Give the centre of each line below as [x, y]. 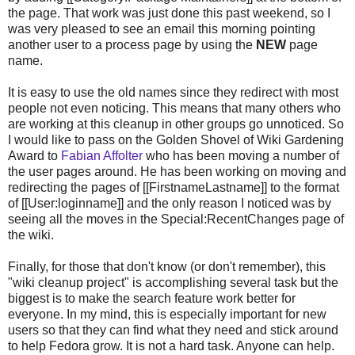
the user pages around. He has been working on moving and [177, 171]
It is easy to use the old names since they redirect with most [173, 92]
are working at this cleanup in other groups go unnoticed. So [176, 124]
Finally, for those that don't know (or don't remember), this [167, 266]
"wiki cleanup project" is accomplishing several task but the [173, 282]
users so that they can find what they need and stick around [173, 330]
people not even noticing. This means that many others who [174, 108]
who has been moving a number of [241, 155]
